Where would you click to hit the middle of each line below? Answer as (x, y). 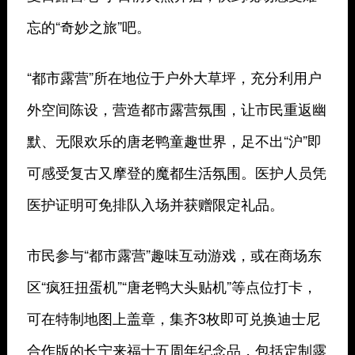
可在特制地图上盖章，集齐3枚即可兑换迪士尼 (173, 318)
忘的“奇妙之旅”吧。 (88, 26)
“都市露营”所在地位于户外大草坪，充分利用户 (174, 77)
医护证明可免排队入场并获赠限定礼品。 (155, 204)
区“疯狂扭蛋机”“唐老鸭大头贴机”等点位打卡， (172, 286)
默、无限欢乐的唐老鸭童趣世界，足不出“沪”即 (174, 140)
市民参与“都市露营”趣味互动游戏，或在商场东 (174, 254)
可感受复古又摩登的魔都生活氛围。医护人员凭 (176, 172)
